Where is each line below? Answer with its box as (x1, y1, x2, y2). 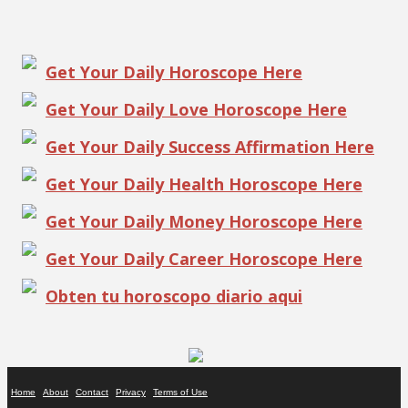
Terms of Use (153, 387, 208, 398)
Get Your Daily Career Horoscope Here (46, 248, 362, 270)
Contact (76, 387, 108, 398)
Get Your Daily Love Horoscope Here (46, 98, 347, 121)
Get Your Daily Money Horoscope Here (46, 210, 362, 233)
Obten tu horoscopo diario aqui (46, 285, 302, 308)
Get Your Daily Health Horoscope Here (46, 173, 362, 196)
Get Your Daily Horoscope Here (46, 61, 302, 84)
